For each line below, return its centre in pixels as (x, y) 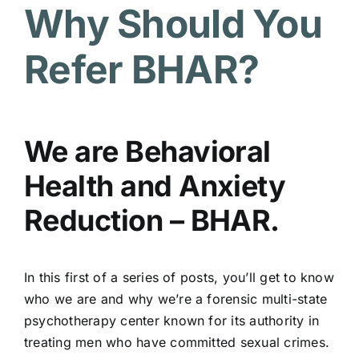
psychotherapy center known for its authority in (171, 321)
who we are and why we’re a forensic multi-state (175, 299)
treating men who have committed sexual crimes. (177, 343)
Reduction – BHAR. (151, 221)
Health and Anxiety (155, 186)
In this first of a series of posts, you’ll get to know (179, 278)
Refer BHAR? (141, 70)
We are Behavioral (147, 152)
